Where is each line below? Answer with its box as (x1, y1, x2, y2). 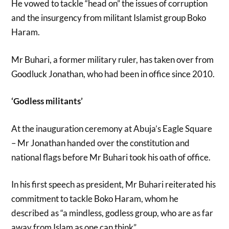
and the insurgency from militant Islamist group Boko (11, 12, 207, 24)
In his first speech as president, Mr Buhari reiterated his (11, 179, 216, 190)
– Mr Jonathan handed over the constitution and (11, 137, 190, 148)
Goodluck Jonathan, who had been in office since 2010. (11, 68, 215, 79)
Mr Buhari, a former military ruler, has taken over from (11, 54, 214, 65)
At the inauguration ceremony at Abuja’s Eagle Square (11, 123, 213, 134)
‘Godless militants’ (11, 96, 83, 107)
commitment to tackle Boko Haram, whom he (11, 193, 179, 204)
